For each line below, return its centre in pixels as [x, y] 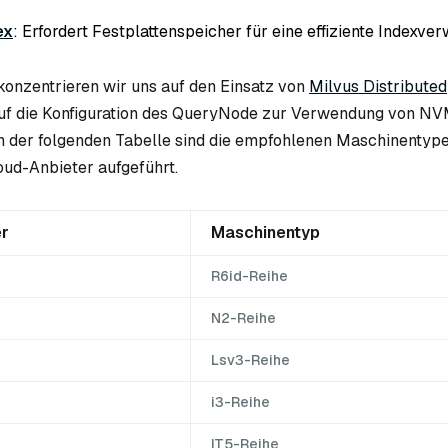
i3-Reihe [240, 402]
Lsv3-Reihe [250, 360]
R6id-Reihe [249, 276]
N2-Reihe [243, 318]
